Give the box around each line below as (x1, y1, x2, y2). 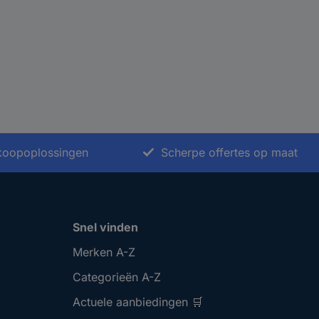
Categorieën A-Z (73, 270, 161, 285)
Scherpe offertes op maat (161, 145, 298, 160)
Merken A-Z (73, 245, 135, 260)
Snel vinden (73, 220, 138, 235)
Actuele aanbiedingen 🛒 (73, 295, 203, 310)
